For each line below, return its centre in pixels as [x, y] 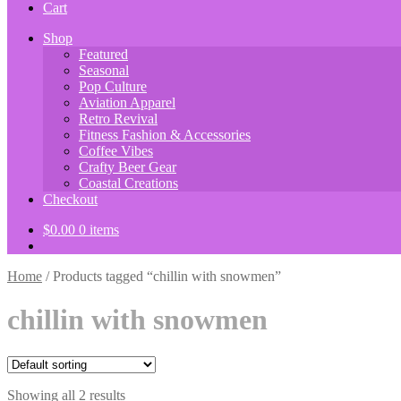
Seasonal [104, 70]
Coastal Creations [128, 183]
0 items [99, 230]
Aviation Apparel [127, 102]
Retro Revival [118, 119]
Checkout [70, 199]
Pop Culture [113, 86]
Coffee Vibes [116, 151]
